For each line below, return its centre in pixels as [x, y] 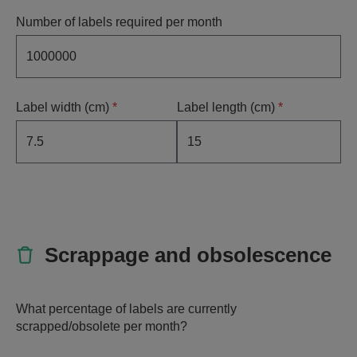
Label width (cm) [64, 107]
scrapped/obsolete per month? [102, 326]
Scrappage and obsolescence [188, 255]
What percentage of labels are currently [126, 309]
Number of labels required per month [119, 22]
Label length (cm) [228, 107]
